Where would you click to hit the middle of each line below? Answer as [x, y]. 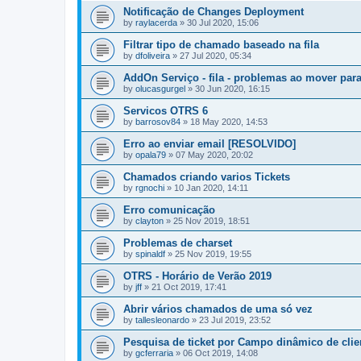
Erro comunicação [169, 210]
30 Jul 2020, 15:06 [223, 23]
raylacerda [156, 23]
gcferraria [154, 353]
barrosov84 [158, 122]
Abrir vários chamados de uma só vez [218, 309]
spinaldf [150, 254]
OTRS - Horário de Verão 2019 [197, 276]
